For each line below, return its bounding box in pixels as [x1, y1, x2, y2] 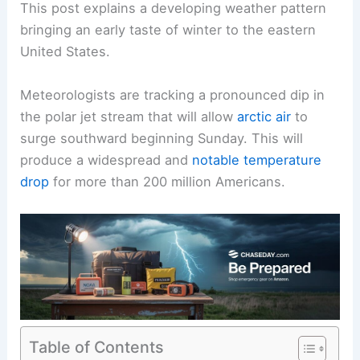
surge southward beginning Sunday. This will [20, 129, 304, 146]
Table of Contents [29, 337, 165, 357]
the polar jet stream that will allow [20, 108, 238, 125]
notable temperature [192, 151, 322, 168]
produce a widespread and [20, 151, 193, 168]
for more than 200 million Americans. [49, 173, 286, 190]
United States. [20, 43, 111, 60]
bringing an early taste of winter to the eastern [20, 22, 317, 39]
